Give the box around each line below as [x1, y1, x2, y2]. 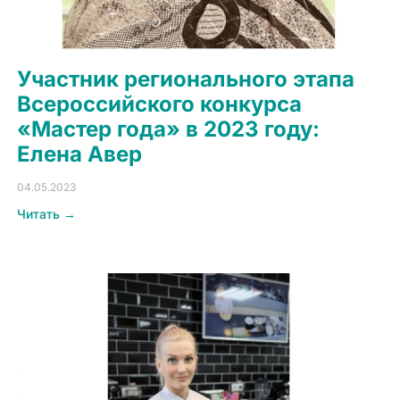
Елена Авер [17, 140, 143, 167]
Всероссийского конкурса [17, 90, 303, 117]
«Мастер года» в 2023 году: [17, 115, 321, 142]
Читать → [17, 205, 77, 221]
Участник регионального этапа [17, 65, 355, 92]
